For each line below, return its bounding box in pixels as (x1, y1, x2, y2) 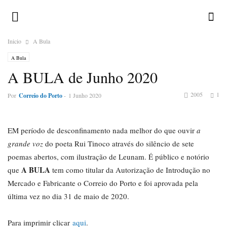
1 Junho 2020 (68, 91, 101, 99)
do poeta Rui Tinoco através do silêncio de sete (43, 138, 194, 148)
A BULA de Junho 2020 (8, 67, 158, 87)
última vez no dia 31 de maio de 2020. (8, 191, 129, 201)
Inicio (8, 37, 21, 45)
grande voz (8, 138, 43, 148)
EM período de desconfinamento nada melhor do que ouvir (8, 125, 197, 135)
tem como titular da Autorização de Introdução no (52, 165, 210, 175)
